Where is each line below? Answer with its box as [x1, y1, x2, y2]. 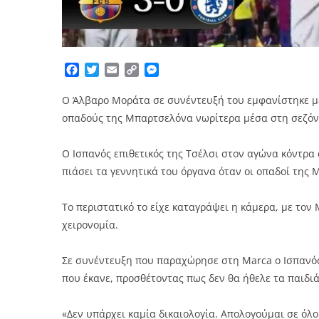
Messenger [159, 62, 218, 78]
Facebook [79, 62, 130, 78]
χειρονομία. [62, 218, 118, 232]
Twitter [99, 62, 137, 78]
